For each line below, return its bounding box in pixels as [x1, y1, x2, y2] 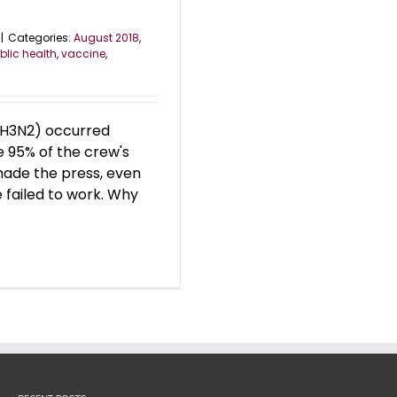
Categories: [8, 29, 74, 45]
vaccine [61, 45, 105, 61]
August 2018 [74, 29, 139, 45]
